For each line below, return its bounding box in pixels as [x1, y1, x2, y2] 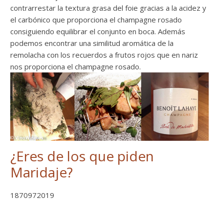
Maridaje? [10, 163, 73, 182]
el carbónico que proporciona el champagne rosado [10, 14, 182, 24]
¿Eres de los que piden [10, 147, 154, 166]
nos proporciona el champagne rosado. [10, 61, 141, 71]
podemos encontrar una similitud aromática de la [10, 38, 174, 48]
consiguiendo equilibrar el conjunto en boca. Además [10, 26, 186, 36]
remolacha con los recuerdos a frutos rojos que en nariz [10, 49, 198, 60]
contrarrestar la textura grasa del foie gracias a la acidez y [10, 2, 207, 13]
